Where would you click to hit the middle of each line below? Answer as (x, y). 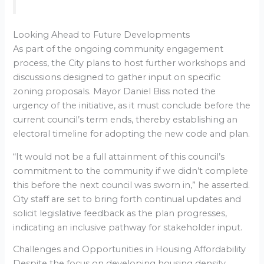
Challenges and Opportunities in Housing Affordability (130, 250)
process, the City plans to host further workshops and (130, 63)
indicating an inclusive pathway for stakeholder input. (128, 227)
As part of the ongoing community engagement (118, 49)
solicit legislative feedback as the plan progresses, (120, 213)
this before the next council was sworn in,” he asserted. (132, 185)
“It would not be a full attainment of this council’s (119, 156)
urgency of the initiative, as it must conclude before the (132, 105)
